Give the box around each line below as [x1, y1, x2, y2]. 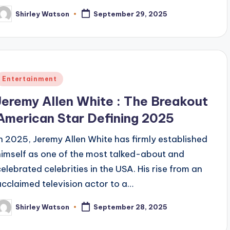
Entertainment [2, 74, 57, 83]
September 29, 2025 [93, 10, 168, 18]
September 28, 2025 [93, 203, 168, 212]
